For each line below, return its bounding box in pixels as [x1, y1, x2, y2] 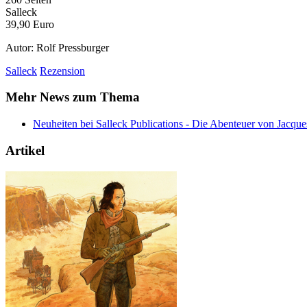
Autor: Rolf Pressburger [5, 41, 109, 53]
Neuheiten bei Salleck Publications [33, 118, 183, 130]
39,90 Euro [5, 18, 54, 30]
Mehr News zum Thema [5, 90, 140, 105]
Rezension [40, 64, 85, 77]
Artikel [5, 143, 45, 158]
